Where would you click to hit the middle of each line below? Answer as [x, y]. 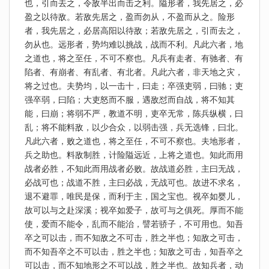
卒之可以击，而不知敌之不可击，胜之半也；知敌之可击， [134, 238]
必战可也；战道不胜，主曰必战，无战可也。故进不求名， [134, 183]
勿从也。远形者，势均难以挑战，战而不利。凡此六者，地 [134, 44]
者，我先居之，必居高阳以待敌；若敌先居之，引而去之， [134, 31]
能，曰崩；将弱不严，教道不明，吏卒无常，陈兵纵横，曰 [134, 113]
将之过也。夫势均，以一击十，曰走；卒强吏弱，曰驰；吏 [134, 86]
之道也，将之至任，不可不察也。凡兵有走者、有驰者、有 [134, 58]
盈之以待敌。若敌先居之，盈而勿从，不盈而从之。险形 [130, 17]
